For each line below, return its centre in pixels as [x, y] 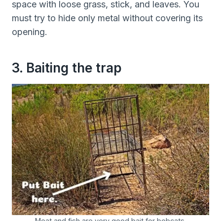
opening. [30, 32]
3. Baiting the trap [67, 68]
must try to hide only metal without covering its [107, 18]
